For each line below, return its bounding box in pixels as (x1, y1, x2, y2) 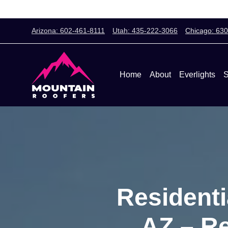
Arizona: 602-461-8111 (32, 26, 105, 35)
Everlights (179, 70, 215, 79)
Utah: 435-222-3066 (112, 26, 178, 35)
